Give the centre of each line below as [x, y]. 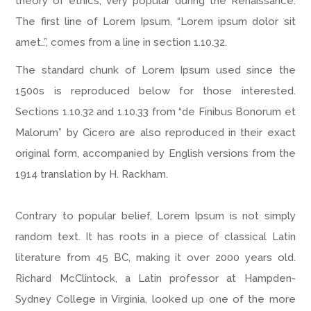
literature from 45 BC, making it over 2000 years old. [155, 258]
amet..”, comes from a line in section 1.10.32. [121, 43]
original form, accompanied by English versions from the [155, 154]
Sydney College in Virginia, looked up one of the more [155, 300]
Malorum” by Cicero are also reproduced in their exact [155, 133]
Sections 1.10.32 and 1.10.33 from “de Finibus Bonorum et [155, 112]
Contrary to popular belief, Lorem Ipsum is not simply [155, 216]
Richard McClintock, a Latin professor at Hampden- [155, 279]
